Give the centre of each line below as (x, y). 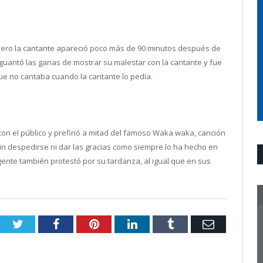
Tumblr (190, 224)
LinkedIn (158, 224)
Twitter (40, 224)
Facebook (81, 224)
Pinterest (119, 224)
